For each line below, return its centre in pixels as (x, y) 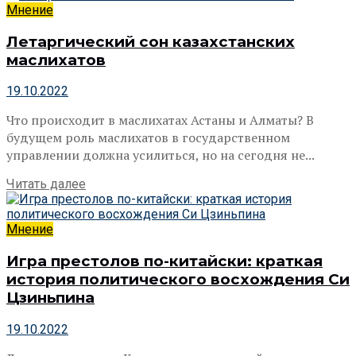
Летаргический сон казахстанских (151, 41)
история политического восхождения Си (178, 280)
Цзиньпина (50, 298)
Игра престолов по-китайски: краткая (164, 261)
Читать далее (46, 184)
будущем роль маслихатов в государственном (148, 138)
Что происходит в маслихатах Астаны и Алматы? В (160, 120)
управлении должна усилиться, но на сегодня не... (161, 155)
